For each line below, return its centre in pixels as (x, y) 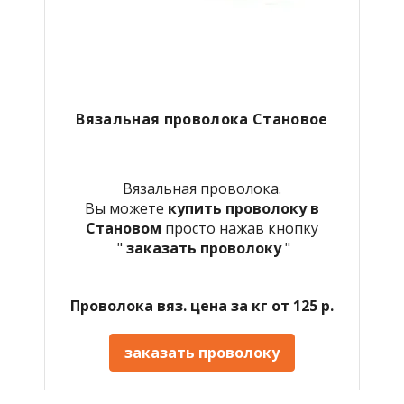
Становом (125, 228)
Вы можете (126, 208)
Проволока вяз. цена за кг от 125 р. (202, 305)
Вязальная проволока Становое (202, 119)
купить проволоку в (243, 208)
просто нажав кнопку (242, 228)
